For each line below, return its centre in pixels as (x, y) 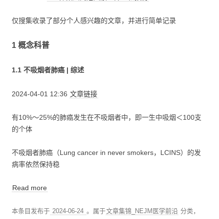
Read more (30, 187)
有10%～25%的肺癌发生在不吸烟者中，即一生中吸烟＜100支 (107, 117)
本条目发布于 (31, 211)
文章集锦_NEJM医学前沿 (142, 211)
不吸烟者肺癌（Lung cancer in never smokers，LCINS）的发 (106, 152)
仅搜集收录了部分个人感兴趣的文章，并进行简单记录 (94, 20)
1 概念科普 (31, 45)
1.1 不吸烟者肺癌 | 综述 (48, 70)
